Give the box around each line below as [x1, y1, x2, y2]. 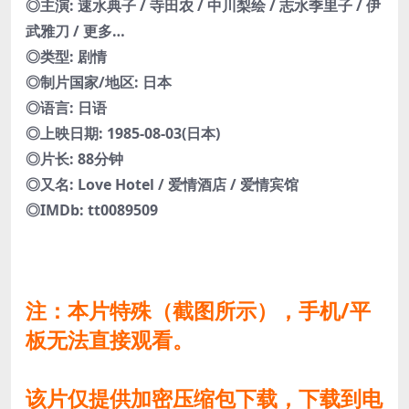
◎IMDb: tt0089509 [26, 200, 158, 221]
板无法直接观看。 [26, 325, 194, 355]
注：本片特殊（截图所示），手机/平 [26, 296, 371, 326]
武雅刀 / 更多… [26, 21, 125, 42]
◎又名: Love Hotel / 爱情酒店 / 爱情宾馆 [26, 174, 299, 195]
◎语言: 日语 [26, 98, 107, 119]
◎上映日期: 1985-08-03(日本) [26, 123, 220, 144]
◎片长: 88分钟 [26, 149, 123, 170]
